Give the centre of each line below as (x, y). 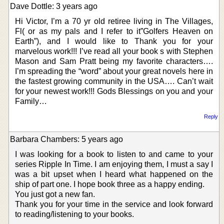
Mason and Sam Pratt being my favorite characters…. (114, 61)
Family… (31, 101)
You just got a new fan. (55, 194)
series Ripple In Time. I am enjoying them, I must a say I (114, 164)
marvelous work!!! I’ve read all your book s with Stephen (114, 51)
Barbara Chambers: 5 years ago (66, 139)
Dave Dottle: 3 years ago (54, 6)
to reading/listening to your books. (74, 214)
